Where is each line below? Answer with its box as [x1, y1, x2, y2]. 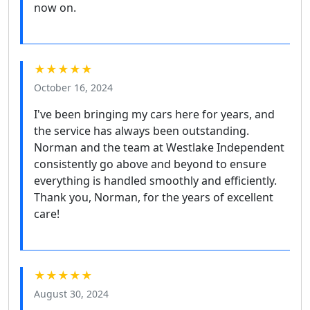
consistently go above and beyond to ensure [34, 156, 266, 172]
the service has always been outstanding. [34, 122, 249, 138]
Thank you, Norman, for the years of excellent [34, 189, 273, 205]
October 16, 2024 [34, 80, 113, 94]
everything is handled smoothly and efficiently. [34, 172, 277, 188]
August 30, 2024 [34, 286, 109, 300]
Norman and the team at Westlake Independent [34, 139, 284, 155]
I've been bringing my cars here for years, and [34, 106, 275, 122]
